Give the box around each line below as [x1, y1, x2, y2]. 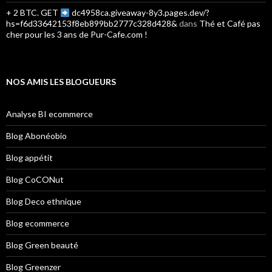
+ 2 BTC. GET [6, 7, 60, 18]
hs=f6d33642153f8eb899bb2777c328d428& [6, 18, 177, 29]
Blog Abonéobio [6, 131, 67, 141]
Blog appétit [6, 152, 53, 163]
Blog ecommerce [6, 218, 69, 229]
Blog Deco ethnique [6, 196, 81, 207]
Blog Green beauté [6, 240, 78, 251]
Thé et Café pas [199, 18, 260, 29]
